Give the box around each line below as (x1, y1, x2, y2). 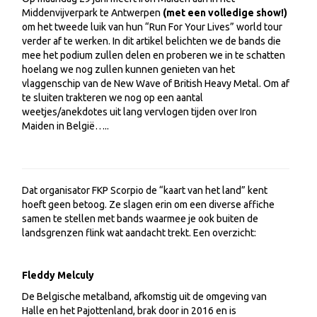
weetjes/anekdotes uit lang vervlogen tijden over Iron (22, 106, 257, 117)
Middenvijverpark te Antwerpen (22, 7, 163, 18)
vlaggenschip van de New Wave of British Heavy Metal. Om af (22, 78, 289, 89)
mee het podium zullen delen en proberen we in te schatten (22, 50, 285, 61)
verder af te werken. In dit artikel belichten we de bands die (22, 35, 281, 47)
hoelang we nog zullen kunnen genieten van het (22, 64, 235, 75)
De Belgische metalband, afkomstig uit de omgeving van (22, 291, 267, 302)
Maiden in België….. (22, 120, 109, 132)
